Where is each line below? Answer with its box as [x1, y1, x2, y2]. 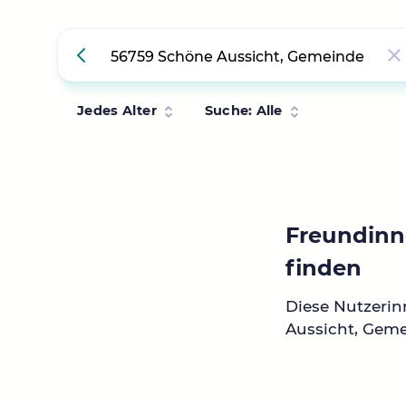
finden [285, 255, 362, 281]
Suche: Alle [204, 102, 283, 119]
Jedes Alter [77, 102, 157, 119]
